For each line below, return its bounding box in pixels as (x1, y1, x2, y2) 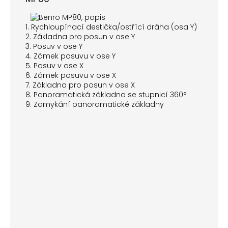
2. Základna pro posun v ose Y (25, 32, 135, 42)
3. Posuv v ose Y (25, 41, 82, 52)
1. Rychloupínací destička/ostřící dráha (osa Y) (25, 22, 197, 33)
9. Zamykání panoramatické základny (25, 99, 164, 110)
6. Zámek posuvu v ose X (25, 70, 116, 81)
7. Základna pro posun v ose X (25, 80, 135, 91)
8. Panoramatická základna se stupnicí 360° (25, 90, 187, 100)
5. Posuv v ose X (25, 61, 83, 71)
